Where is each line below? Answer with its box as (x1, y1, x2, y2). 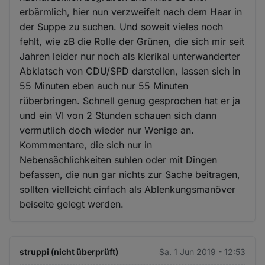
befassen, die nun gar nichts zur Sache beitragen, (20, 169, 241, 181)
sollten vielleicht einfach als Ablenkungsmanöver (20, 183, 236, 196)
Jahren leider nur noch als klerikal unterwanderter (20, 50, 241, 63)
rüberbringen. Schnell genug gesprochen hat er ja (20, 95, 241, 107)
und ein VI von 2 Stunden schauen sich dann (20, 109, 217, 122)
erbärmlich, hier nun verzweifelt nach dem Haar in (20, 6, 243, 18)
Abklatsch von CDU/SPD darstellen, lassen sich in (20, 65, 241, 77)
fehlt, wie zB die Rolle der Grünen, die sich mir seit (20, 35, 245, 48)
